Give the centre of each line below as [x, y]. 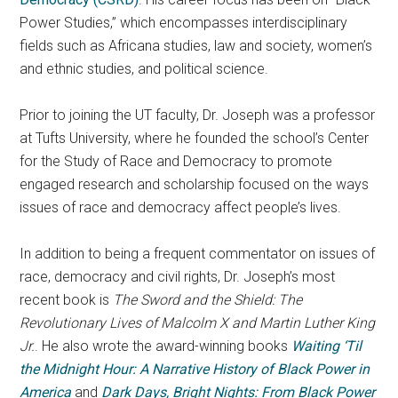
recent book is [67, 300]
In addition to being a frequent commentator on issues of [198, 254]
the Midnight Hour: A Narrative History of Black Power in [195, 370]
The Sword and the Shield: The [208, 300]
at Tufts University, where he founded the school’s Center [195, 139]
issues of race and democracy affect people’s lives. [181, 208]
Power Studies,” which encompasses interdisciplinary [184, 23]
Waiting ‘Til [327, 346]
